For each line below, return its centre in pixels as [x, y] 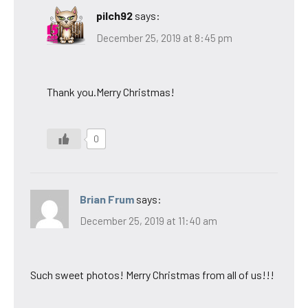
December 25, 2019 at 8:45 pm [164, 37]
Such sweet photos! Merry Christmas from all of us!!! [152, 275]
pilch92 [114, 16]
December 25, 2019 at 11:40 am [148, 221]
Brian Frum [107, 199]
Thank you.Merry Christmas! [111, 91]
